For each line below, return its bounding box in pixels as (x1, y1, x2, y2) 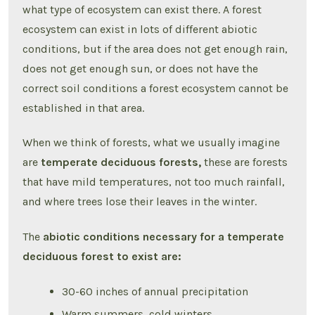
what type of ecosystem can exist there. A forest (22, 2, 262, 16)
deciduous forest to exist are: (22, 250, 182, 264)
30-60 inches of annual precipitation (62, 284, 249, 298)
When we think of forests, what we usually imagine (22, 136, 281, 150)
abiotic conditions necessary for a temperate (43, 230, 285, 244)
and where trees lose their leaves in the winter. (22, 195, 260, 209)
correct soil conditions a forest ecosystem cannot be (22, 81, 289, 95)
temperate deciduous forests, (41, 155, 205, 169)
